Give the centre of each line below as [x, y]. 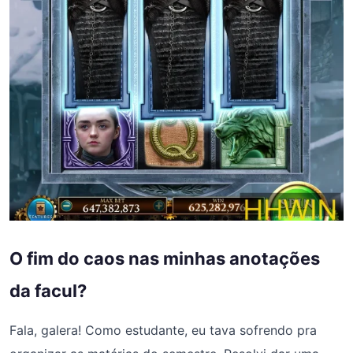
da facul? [48, 290]
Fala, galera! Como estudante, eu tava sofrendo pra [163, 330]
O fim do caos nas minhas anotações [165, 258]
